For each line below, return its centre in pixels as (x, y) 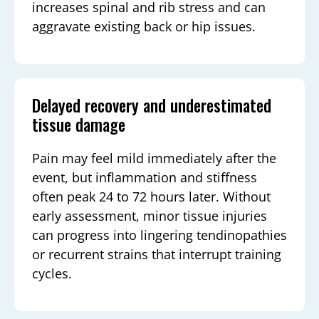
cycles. (52, 274)
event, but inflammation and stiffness (145, 178)
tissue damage (79, 125)
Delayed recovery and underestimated (152, 106)
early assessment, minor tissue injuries (150, 216)
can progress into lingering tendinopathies (159, 235)
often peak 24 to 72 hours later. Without (151, 197)
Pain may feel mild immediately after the (154, 158)
